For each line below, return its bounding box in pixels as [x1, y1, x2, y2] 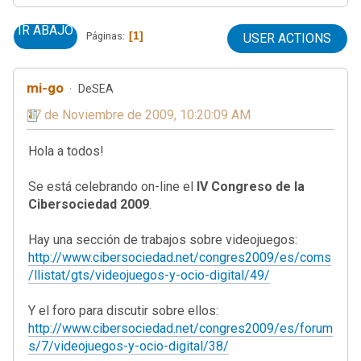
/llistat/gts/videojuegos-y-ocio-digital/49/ [28, 267, 270, 283]
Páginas [86, 30, 122, 42]
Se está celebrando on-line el [28, 178, 197, 194]
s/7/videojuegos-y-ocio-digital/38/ [28, 338, 229, 354]
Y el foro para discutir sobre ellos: [28, 302, 218, 318]
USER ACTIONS [243, 30, 331, 46]
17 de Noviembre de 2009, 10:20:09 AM [27, 106, 251, 122]
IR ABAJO [18, 22, 73, 38]
